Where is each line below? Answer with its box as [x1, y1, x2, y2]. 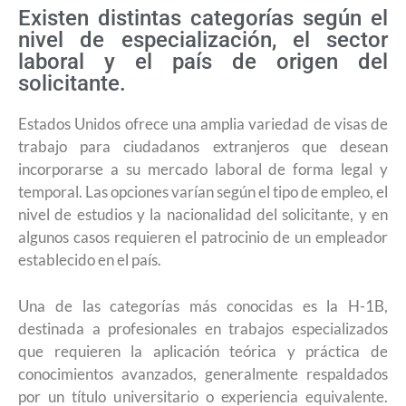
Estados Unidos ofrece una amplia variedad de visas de [18, 114, 388, 133]
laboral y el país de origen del [18, 49, 388, 74]
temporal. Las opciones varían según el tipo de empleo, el [18, 182, 388, 201]
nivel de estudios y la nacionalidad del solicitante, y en [18, 205, 388, 224]
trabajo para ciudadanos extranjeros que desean [18, 137, 388, 156]
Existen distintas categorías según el [18, 5, 388, 31]
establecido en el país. [18, 250, 161, 269]
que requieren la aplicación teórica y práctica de [18, 341, 388, 361]
